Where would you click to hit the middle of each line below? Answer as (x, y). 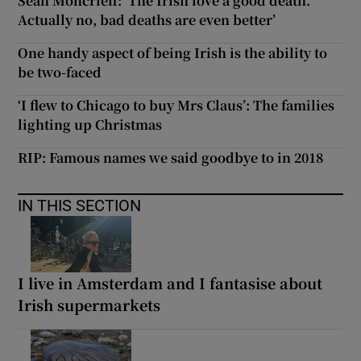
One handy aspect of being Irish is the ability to (173, 52)
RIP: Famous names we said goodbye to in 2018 (171, 157)
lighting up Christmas (90, 124)
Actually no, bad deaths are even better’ (147, 19)
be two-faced (60, 72)
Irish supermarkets (89, 304)
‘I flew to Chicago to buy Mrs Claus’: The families (176, 105)
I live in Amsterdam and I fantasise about (170, 282)
